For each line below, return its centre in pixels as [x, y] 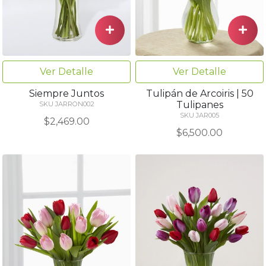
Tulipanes [199, 104]
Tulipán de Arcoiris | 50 [199, 93]
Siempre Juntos [66, 93]
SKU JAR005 [199, 115]
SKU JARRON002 [66, 104]
